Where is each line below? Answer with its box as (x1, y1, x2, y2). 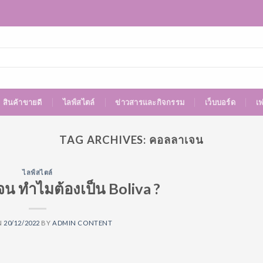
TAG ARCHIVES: (59, 133, 150, 146)
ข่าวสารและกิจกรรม (115, 97, 185, 107)
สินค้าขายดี (2, 97, 42, 107)
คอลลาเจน (149, 133, 204, 146)
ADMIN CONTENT (52, 218, 113, 227)
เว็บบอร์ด (205, 97, 236, 107)
